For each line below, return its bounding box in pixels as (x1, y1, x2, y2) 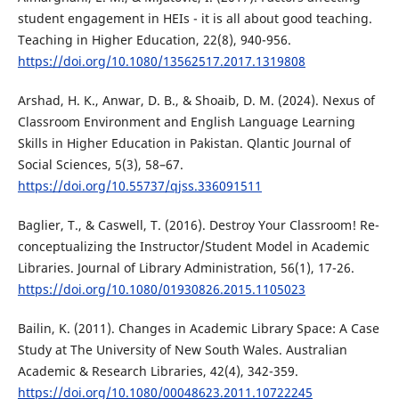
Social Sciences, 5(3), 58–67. (17, 156, 183, 174)
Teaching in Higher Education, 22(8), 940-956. (17, 31, 291, 49)
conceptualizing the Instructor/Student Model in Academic (17, 238, 370, 256)
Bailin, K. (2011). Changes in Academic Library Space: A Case (17, 320, 379, 338)
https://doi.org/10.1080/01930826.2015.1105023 (17, 281, 305, 298)
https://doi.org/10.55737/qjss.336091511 (17, 177, 262, 195)
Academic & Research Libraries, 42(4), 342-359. (17, 362, 298, 380)
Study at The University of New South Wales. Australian (17, 341, 347, 359)
